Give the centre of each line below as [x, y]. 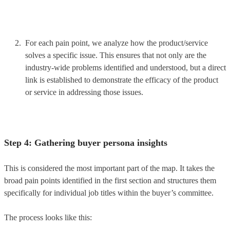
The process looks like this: [49, 217]
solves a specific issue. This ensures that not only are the [116, 55]
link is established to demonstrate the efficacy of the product [122, 80]
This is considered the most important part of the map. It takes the [109, 168]
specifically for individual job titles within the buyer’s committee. [109, 193]
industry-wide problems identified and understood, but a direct [126, 67]
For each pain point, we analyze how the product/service [117, 43]
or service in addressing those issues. [84, 92]
